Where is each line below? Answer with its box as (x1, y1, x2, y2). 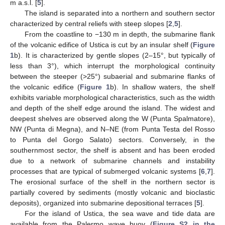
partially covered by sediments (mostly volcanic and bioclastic (10, 188, 215, 197)
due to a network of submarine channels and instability (10, 157, 215, 165)
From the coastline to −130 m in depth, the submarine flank (24, 30, 215, 39)
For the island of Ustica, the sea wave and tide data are (24, 209, 215, 218)
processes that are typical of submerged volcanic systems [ (10, 167, 201, 176)
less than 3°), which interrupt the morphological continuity (10, 62, 215, 70)
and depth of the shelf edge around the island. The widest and (10, 104, 215, 113)
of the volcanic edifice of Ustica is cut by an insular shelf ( (10, 41, 193, 49)
